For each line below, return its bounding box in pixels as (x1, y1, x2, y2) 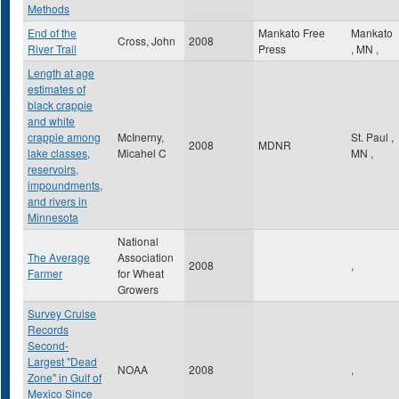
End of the (28, 25, 77, 40)
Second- (28, 338, 69, 353)
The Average (28, 249, 90, 265)
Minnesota (28, 209, 78, 224)
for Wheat (118, 265, 164, 281)
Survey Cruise (28, 305, 96, 321)
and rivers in (28, 193, 87, 208)
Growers (118, 281, 159, 297)
